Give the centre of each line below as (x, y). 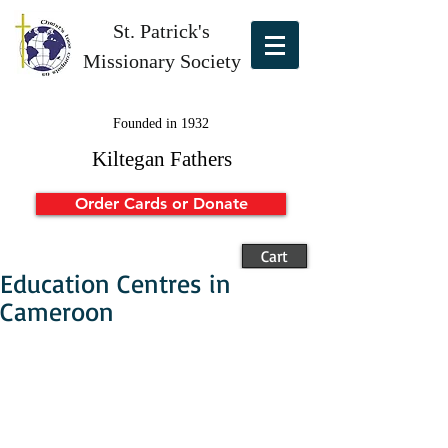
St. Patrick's (161, 31)
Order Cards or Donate (161, 203)
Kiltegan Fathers (161, 159)
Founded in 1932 (160, 123)
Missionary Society (161, 61)
